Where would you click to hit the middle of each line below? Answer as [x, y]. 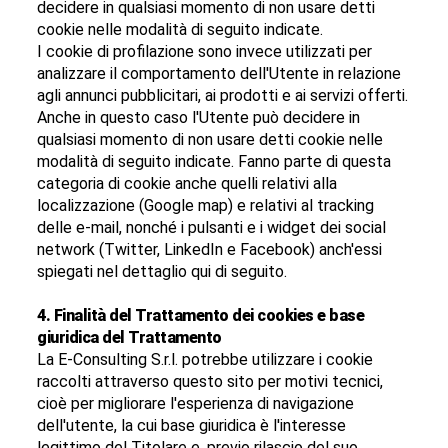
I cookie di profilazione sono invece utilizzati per [205, 52]
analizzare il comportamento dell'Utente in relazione [219, 74]
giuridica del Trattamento [129, 338]
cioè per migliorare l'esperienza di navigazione [196, 404]
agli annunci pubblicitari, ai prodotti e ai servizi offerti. [223, 96]
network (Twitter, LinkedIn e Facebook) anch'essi [210, 250]
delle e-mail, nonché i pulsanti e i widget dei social [212, 228]
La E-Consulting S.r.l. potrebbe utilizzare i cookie [205, 360]
